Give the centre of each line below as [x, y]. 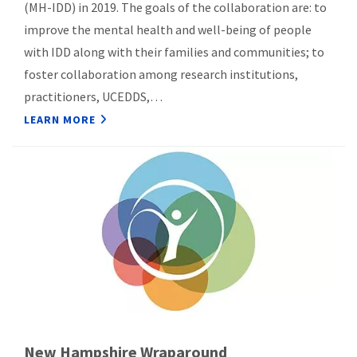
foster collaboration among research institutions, [161, 74]
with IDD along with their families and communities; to [174, 51]
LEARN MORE [60, 119]
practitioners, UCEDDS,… [93, 96]
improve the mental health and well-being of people [168, 29]
